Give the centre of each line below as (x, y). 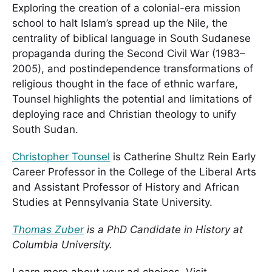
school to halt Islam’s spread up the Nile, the (120, 23)
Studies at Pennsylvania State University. (112, 202)
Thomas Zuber (48, 229)
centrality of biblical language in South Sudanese (131, 38)
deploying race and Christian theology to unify (124, 114)
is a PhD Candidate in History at (163, 229)
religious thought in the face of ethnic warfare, (125, 84)
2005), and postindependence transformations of (133, 69)
